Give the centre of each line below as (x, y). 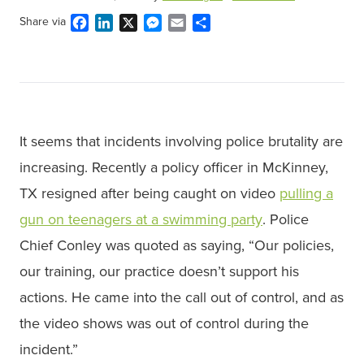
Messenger (193, 22)
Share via (43, 22)
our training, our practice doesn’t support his (159, 272)
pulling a (306, 194)
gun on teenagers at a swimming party (141, 220)
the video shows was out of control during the (164, 324)
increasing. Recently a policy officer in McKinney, (174, 168)
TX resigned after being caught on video (149, 194)
